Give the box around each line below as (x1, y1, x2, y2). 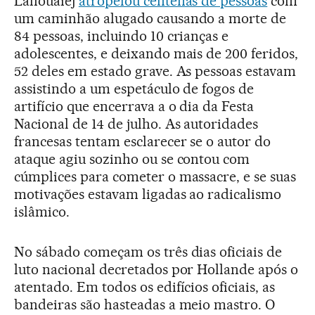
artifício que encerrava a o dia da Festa (14, 98, 255, 115)
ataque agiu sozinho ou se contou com (14, 150, 250, 167)
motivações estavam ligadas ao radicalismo (14, 186, 282, 202)
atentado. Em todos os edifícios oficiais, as (14, 278, 276, 295)
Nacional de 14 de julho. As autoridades (14, 115, 259, 132)
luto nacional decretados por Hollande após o (14, 261, 299, 278)
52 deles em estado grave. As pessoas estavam (14, 63, 297, 79)
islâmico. (14, 203, 70, 220)
